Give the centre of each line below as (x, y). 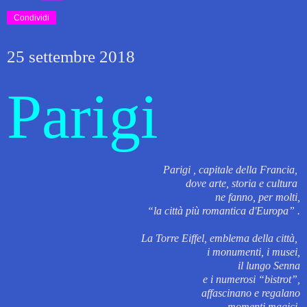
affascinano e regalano (251, 293)
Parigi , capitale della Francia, (232, 170)
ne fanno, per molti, (258, 197)
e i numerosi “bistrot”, (251, 280)
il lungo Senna (269, 266)
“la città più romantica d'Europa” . (224, 211)
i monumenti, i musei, (254, 252)
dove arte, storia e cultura (243, 184)
